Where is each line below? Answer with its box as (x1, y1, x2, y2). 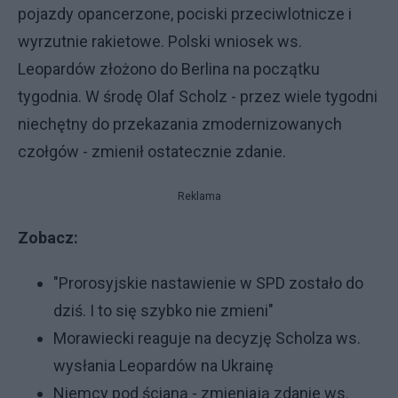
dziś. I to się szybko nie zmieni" (53, 301, 274, 320)
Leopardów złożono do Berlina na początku (18, 60, 320, 78)
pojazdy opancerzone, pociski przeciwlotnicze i (18, 4, 352, 23)
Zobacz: (18, 228, 82, 247)
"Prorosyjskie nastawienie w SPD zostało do (53, 274, 363, 292)
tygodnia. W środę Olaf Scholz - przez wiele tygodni (18, 87, 378, 106)
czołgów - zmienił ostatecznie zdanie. (18, 142, 290, 161)
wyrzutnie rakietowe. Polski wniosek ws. (18, 32, 302, 51)
